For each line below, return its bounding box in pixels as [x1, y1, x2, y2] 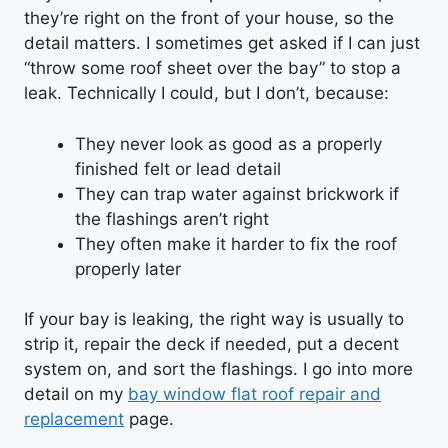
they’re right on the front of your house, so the [24, 8, 394, 28]
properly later [75, 258, 181, 279]
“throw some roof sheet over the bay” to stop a [24, 58, 401, 78]
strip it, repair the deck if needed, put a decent [24, 334, 399, 354]
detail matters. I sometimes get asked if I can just [24, 33, 420, 53]
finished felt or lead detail [75, 158, 281, 179]
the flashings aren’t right [75, 208, 269, 229]
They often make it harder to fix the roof [75, 233, 397, 254]
